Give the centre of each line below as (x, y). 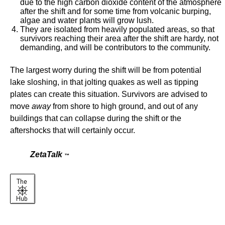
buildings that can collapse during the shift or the (96, 118)
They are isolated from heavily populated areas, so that (117, 29)
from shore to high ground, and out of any (124, 106)
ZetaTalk (47, 154)
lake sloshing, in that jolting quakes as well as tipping (104, 82)
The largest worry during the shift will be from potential (106, 70)
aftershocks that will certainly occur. (73, 130)
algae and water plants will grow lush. (87, 20)
